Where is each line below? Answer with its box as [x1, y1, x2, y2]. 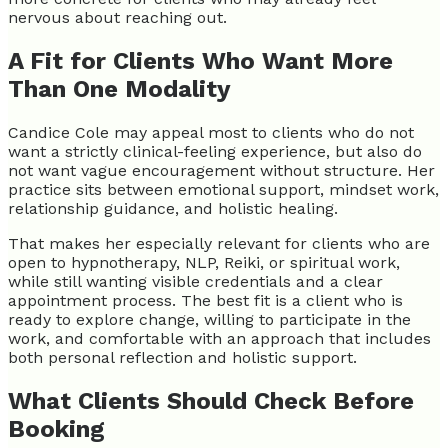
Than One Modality [8, 74, 231, 103]
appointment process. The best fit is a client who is [8, 290, 403, 310]
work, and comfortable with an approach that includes [8, 328, 431, 348]
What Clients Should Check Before [8, 386, 414, 415]
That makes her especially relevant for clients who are [8, 233, 430, 253]
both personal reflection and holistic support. [8, 347, 357, 367]
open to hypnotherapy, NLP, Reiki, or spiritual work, [8, 252, 400, 272]
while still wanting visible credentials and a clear [8, 271, 383, 291]
